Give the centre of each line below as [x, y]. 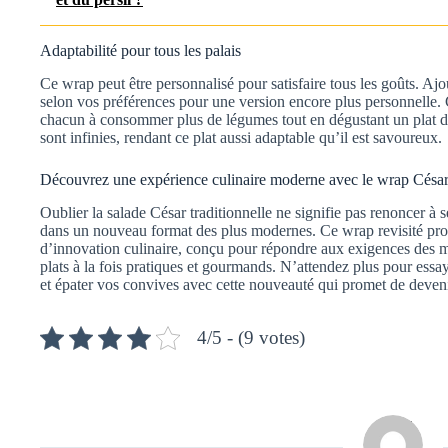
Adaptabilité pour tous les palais [140, 50]
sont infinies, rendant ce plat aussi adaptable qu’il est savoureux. [241, 137]
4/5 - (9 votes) [251, 337]
